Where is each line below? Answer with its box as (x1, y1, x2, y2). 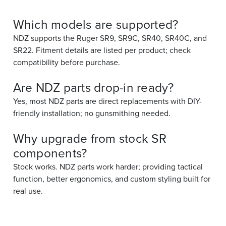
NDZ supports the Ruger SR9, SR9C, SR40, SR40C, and (13, 32, 207, 43)
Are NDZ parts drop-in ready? (13, 78, 174, 96)
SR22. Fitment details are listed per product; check (13, 44, 191, 55)
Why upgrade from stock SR (13, 129, 166, 147)
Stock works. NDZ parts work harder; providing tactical (13, 160, 203, 172)
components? (13, 144, 87, 161)
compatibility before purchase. (13, 56, 120, 68)
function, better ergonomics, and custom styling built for (13, 173, 210, 184)
